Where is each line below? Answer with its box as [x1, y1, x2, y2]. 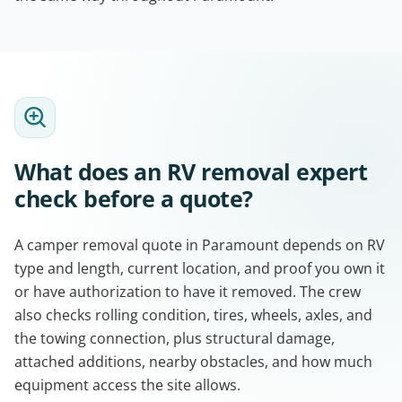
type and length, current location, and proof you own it [14, 258, 385, 278]
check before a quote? [14, 182, 253, 214]
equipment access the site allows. [14, 374, 240, 395]
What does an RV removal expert [14, 155, 367, 187]
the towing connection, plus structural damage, [14, 328, 335, 348]
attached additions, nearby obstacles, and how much [14, 351, 372, 371]
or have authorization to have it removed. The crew [14, 281, 361, 301]
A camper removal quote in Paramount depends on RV [14, 234, 385, 255]
